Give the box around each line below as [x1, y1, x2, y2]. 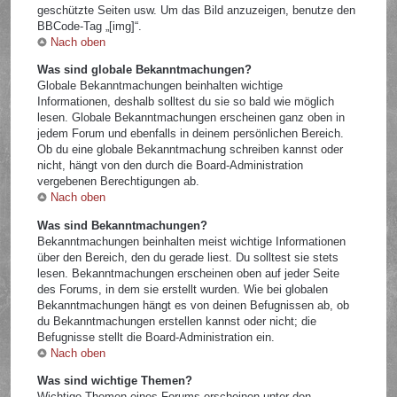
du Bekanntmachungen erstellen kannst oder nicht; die [37, 314, 317, 328]
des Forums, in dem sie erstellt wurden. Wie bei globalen [37, 282, 329, 296]
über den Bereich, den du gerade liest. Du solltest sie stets [37, 250, 339, 264]
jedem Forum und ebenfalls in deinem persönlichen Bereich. [37, 127, 345, 141]
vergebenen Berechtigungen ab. [37, 175, 200, 189]
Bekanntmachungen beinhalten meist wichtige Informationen [37, 234, 346, 248]
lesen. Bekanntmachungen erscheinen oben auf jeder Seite [37, 266, 340, 280]
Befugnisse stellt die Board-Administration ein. [37, 330, 276, 344]
